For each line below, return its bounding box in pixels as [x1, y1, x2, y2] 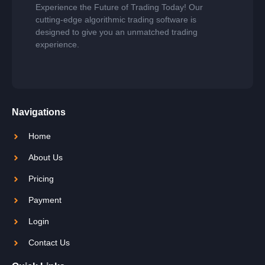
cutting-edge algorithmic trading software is [35, 15, 196, 24]
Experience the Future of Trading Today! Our [35, 2, 203, 12]
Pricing [28, 174, 54, 184]
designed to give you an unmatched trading [35, 27, 198, 37]
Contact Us [28, 238, 70, 248]
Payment [28, 195, 62, 205]
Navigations [12, 107, 66, 118]
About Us [28, 153, 63, 163]
